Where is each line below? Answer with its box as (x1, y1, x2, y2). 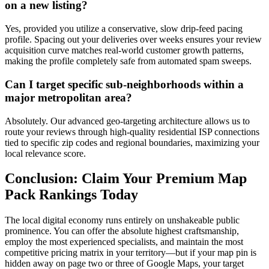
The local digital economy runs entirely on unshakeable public (5, 215, 240, 226)
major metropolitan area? (5, 91, 132, 104)
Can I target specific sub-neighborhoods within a (5, 77, 244, 91)
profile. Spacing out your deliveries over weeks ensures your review (5, 34, 262, 45)
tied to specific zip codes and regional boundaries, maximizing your (5, 137, 259, 148)
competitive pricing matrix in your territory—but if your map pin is (5, 247, 256, 258)
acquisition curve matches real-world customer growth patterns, (5, 45, 244, 56)
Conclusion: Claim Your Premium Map (5, 171, 247, 187)
